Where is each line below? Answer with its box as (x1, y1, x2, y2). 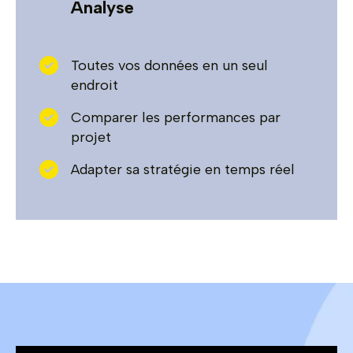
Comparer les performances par (71, 108, 281, 126)
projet (71, 128, 111, 146)
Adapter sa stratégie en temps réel (71, 160, 295, 178)
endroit (71, 76, 118, 94)
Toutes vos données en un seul (71, 56, 268, 74)
